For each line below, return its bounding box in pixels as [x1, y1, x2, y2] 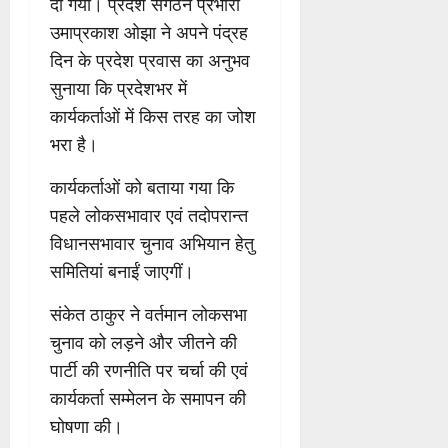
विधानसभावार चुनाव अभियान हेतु [50, 230, 254, 255]
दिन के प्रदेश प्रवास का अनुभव [50, 47, 250, 72]
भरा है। [50, 131, 98, 156]
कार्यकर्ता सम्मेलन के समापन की [50, 385, 246, 410]
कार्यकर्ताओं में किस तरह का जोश [50, 103, 256, 128]
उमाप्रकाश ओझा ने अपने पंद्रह [50, 19, 248, 44]
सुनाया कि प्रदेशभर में [50, 75, 187, 100]
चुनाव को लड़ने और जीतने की [50, 329, 237, 354]
